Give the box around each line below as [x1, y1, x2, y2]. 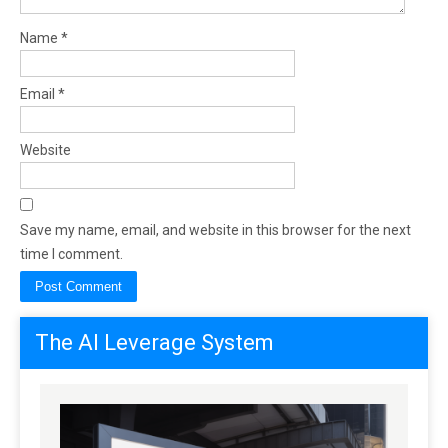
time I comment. [20, 246, 123, 262]
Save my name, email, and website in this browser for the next [20, 222, 411, 238]
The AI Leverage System [35, 330, 274, 355]
